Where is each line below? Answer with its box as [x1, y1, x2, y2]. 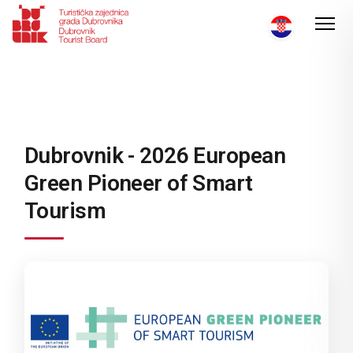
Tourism [24, 198, 106, 224]
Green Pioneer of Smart [24, 170, 253, 196]
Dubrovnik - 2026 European [24, 143, 286, 169]
